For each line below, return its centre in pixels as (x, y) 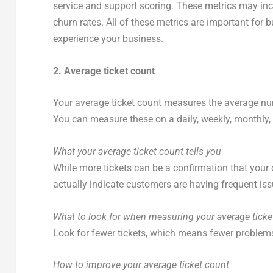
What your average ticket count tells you (137, 151)
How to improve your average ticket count (141, 265)
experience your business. (108, 39)
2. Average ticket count (104, 71)
